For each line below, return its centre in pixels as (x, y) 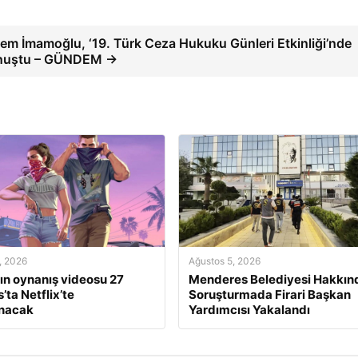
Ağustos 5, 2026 (224, 261)
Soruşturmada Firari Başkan (269, 294)
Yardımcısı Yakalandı (249, 309)
